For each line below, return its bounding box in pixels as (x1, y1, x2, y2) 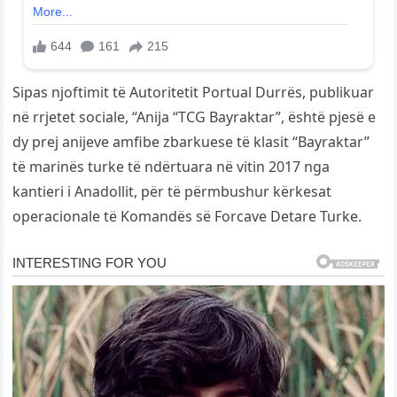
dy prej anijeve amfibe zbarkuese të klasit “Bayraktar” (12, 131, 370, 152)
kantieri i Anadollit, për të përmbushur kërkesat (12, 181, 332, 201)
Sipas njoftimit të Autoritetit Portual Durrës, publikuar (12, 82, 375, 102)
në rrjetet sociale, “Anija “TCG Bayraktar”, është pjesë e (12, 106, 377, 127)
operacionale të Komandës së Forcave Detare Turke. (12, 206, 362, 226)
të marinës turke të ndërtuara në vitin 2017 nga (12, 156, 331, 176)
